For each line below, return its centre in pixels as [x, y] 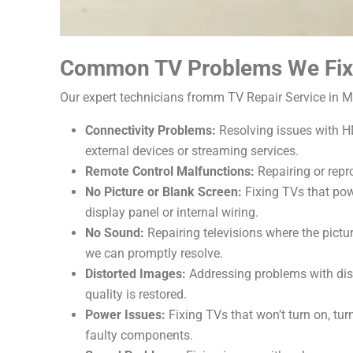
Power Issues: [125, 315]
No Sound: [114, 233]
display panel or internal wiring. [171, 213]
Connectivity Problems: [150, 131]
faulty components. [139, 336]
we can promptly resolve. [154, 254]
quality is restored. [136, 295]
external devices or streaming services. [191, 151]
